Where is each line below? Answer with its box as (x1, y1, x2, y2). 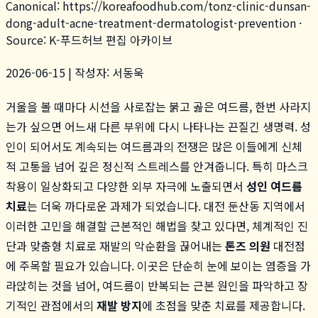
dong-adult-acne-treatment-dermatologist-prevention (6, 13, 296, 31)
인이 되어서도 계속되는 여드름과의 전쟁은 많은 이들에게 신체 (6, 137, 302, 155)
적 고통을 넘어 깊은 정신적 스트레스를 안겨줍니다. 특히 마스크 (6, 157, 308, 175)
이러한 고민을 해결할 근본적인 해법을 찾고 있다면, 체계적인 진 (6, 216, 308, 234)
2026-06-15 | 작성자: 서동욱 (6, 63, 144, 81)
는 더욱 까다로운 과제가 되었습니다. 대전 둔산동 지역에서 (27, 197, 305, 214)
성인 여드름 (246, 177, 302, 194)
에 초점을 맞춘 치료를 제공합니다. (142, 296, 305, 314)
